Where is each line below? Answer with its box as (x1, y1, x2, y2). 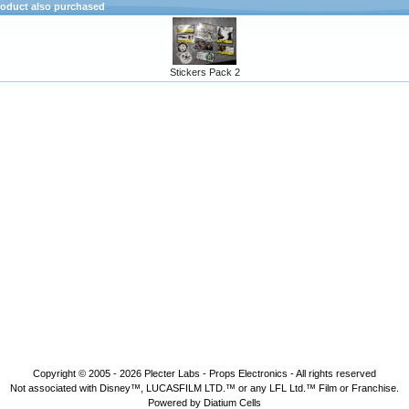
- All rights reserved (288, 368, 376, 379)
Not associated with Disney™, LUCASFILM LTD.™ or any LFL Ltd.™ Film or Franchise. (10, 383, 399, 393)
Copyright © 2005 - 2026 (33, 368, 144, 379)
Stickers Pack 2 (169, 67, 240, 79)
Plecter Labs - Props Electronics (144, 368, 288, 379)
